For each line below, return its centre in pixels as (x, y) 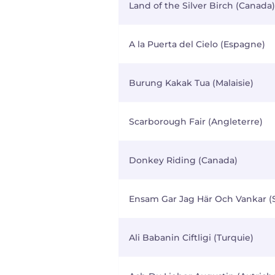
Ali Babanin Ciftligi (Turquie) (191, 238)
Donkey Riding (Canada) (183, 160)
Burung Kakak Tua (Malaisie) (191, 83)
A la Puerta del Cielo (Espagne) (197, 44)
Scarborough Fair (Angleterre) (196, 122)
